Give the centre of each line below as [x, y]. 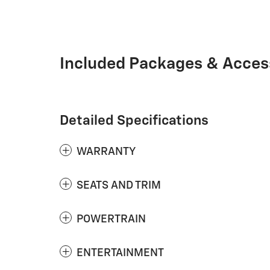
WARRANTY [106, 152]
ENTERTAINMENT [120, 253]
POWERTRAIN [111, 219]
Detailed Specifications [134, 121]
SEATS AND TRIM [119, 185]
